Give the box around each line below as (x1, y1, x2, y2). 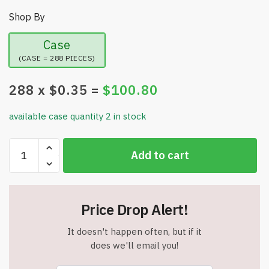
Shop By (9, 11, 45, 23)
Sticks (8, 182, 34, 194)
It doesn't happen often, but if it (67, 226, 202, 238)
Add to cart (131, 148, 189, 163)
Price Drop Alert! (80, 200, 189, 220)
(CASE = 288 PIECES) (19, 53, 95, 63)
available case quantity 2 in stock (9, 110, 147, 122)
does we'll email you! (91, 240, 178, 252)
